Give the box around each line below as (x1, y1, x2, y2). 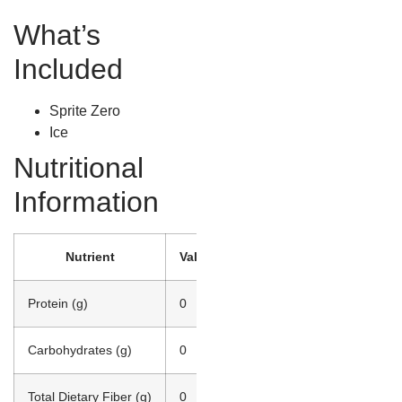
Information (13, 186, 159, 219)
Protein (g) (28, 296, 88, 311)
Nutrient (65, 249, 115, 265)
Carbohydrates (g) (28, 343, 132, 358)
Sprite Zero (49, 103, 120, 119)
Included (13, 53, 123, 86)
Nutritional (13, 152, 144, 185)
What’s (13, 19, 100, 52)
